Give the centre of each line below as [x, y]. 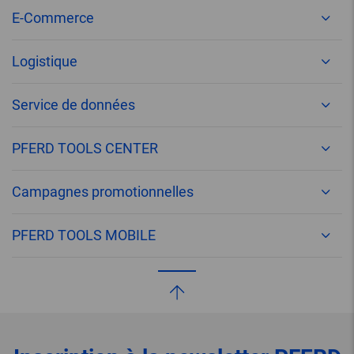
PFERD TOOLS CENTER [85, 149]
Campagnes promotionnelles [103, 192]
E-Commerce [53, 18]
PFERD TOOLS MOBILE [84, 235]
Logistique [45, 62]
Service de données [73, 105]
